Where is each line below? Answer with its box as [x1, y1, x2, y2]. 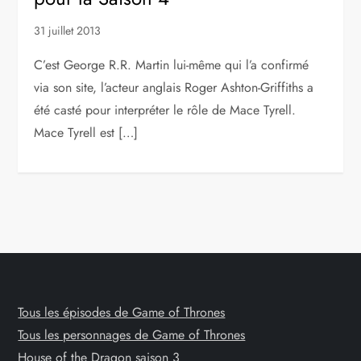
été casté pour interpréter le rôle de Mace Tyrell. [34, 101, 297, 119]
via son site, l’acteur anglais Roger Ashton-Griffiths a [34, 78, 314, 97]
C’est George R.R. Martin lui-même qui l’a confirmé [34, 56, 309, 74]
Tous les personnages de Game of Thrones [18, 326, 246, 344]
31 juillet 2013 [34, 23, 102, 39]
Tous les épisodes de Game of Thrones [18, 303, 226, 322]
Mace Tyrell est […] [34, 123, 139, 142]
